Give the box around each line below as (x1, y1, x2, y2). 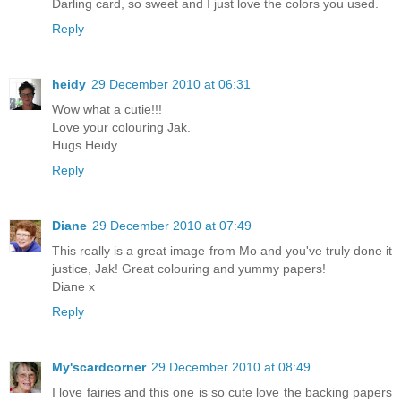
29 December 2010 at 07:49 (92, 218, 252, 233)
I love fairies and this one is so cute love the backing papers (52, 384, 392, 399)
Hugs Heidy (52, 137, 117, 152)
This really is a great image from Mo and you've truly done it (52, 243, 392, 258)
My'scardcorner (52, 359, 146, 374)
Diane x (52, 278, 95, 294)
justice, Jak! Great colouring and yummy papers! (52, 260, 326, 276)
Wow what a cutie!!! (52, 101, 162, 116)
